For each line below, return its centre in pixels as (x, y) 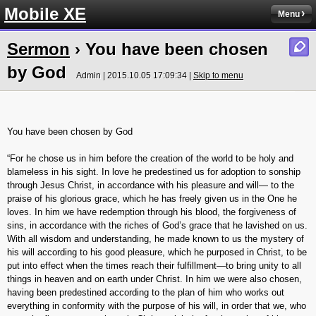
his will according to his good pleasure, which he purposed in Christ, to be (157, 252)
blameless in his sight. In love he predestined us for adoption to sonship (154, 172)
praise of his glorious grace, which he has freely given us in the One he (152, 199)
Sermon (38, 49)
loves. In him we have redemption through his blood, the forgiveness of (152, 212)
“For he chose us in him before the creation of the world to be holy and (150, 158)
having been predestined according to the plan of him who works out (146, 292)
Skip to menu (218, 75)
